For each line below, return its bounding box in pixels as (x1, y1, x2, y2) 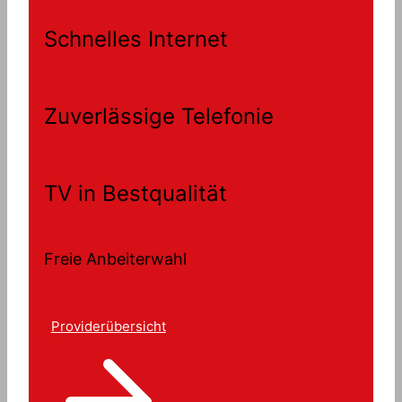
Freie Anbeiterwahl (43, 249, 187, 269)
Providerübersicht (50, 318, 166, 336)
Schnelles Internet (43, 26, 228, 53)
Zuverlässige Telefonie (43, 103, 274, 130)
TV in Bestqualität (43, 180, 227, 207)
